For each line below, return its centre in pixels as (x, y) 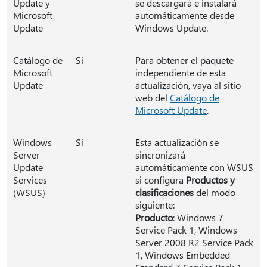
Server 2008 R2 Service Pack (194, 242)
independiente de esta (181, 72)
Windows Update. (172, 28)
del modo (215, 192)
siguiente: (155, 205)
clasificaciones (164, 192)
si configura (161, 180)
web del (153, 97)
